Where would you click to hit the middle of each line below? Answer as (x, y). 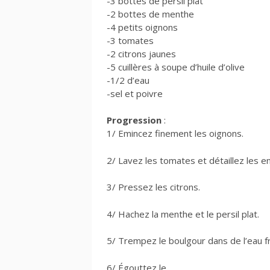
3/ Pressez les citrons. (153, 187)
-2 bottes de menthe (150, 14)
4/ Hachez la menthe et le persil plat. (183, 214)
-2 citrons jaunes (141, 53)
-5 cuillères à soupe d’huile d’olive (176, 67)
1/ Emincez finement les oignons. (175, 133)
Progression (134, 120)
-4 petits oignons (142, 27)
